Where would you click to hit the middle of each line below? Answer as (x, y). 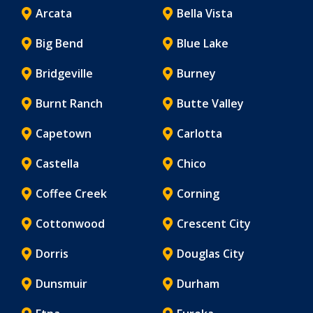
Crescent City (213, 223)
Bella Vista (204, 13)
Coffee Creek (71, 193)
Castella (57, 163)
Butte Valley (210, 103)
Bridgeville (64, 73)
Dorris (52, 253)
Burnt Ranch (69, 103)
